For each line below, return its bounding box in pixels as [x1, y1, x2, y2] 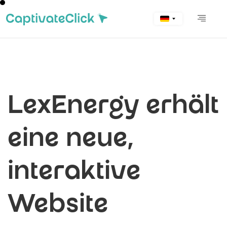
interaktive [8, 160, 141, 187]
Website [8, 193, 108, 220]
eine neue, [8, 127, 134, 155]
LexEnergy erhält [8, 94, 219, 122]
